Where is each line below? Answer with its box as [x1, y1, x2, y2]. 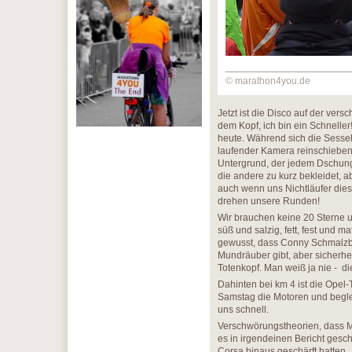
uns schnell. [218, 304, 269, 315]
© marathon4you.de [225, 75, 310, 86]
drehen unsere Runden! [218, 196, 320, 207]
